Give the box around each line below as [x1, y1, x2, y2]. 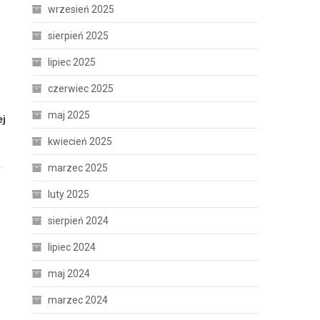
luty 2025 [48, 189, 90, 200]
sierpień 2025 [48, 30, 109, 41]
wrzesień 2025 [48, 4, 115, 15]
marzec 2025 [48, 162, 109, 174]
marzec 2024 [48, 294, 109, 306]
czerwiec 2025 [48, 83, 114, 94]
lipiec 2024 [48, 241, 96, 253]
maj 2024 [48, 268, 91, 279]
